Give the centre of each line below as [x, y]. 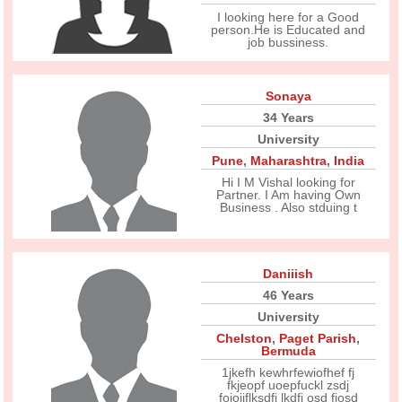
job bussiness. [288, 42]
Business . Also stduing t [288, 207]
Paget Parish [318, 338]
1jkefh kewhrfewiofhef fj [288, 372]
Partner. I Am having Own [288, 195]
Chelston [245, 338]
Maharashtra [289, 161]
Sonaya [288, 96]
